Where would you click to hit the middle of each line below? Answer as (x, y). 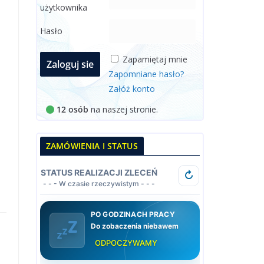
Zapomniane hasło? (146, 74)
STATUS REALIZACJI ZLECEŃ (99, 172)
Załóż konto (132, 89)
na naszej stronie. (123, 109)
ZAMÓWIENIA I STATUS (92, 146)
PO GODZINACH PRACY (133, 214)
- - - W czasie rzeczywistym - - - (99, 184)
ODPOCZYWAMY (126, 243)
